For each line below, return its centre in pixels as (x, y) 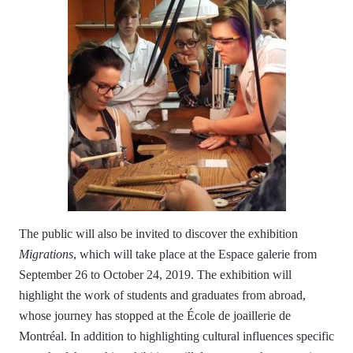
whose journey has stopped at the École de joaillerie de (155, 316)
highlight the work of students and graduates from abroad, (162, 295)
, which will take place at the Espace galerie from (195, 254)
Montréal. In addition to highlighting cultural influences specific (176, 336)
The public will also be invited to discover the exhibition (158, 234)
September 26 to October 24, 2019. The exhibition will (155, 275)
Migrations (46, 254)
